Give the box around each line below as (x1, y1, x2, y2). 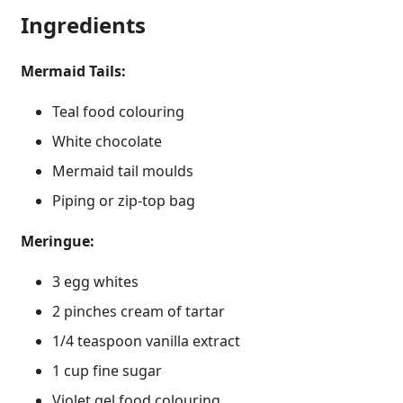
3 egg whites (52, 272, 139, 292)
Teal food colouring (52, 102, 185, 122)
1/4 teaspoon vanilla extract (52, 331, 241, 352)
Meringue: (21, 231, 94, 252)
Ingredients (21, 10, 146, 40)
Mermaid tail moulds (52, 161, 194, 182)
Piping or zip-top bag (52, 191, 196, 211)
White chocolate (52, 131, 163, 152)
